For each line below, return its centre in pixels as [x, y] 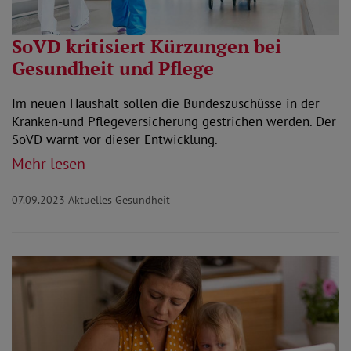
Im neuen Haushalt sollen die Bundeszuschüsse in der [166, 103]
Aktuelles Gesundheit [119, 199]
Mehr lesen [49, 163]
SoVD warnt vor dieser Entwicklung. [115, 139]
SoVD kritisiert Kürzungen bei [147, 46]
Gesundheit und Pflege [113, 68]
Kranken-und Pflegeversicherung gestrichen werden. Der [174, 121]
